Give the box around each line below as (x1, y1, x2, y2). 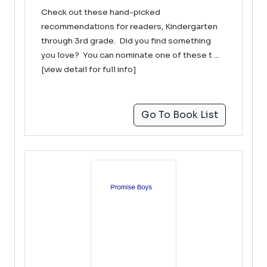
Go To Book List (141, 108, 218, 121)
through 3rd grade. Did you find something (41, 36, 211, 46)
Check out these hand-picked (41, 7, 160, 17)
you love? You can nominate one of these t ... (41, 50, 219, 60)
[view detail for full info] (41, 64, 136, 74)
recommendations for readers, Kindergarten (41, 21, 218, 32)
